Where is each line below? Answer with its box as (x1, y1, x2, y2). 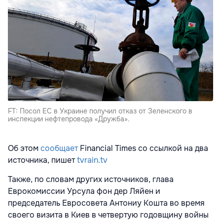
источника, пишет (8, 155, 77, 165)
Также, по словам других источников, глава (8, 174, 174, 184)
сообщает (40, 143, 78, 153)
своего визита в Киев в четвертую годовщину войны (8, 210, 209, 220)
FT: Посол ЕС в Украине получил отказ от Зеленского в (8, 107, 192, 115)
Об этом (8, 143, 40, 153)
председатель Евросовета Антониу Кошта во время (8, 198, 205, 208)
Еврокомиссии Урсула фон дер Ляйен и (8, 186, 160, 196)
